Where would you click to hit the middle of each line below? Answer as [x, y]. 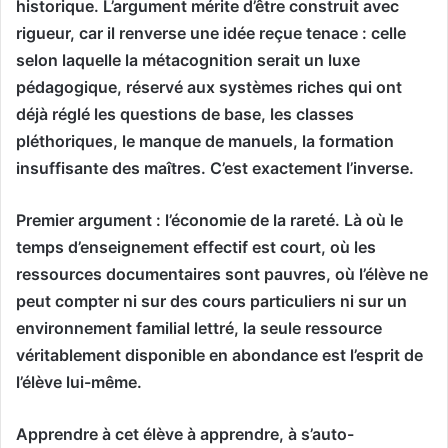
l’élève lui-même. [79, 381]
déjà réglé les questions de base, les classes [185, 113]
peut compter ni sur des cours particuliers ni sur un [211, 300]
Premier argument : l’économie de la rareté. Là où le [209, 219]
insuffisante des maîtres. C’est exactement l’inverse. [215, 167]
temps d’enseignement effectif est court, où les [196, 246]
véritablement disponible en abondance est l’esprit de [219, 354]
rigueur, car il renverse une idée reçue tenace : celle [211, 32]
